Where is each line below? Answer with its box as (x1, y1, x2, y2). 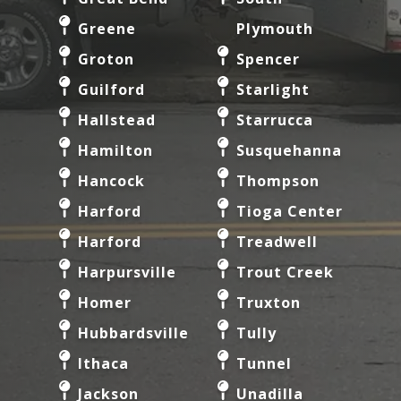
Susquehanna (236, 140, 342, 160)
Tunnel (236, 353, 292, 373)
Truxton (236, 292, 301, 312)
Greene (78, 18, 136, 38)
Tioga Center (236, 200, 343, 221)
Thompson (236, 170, 320, 191)
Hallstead (78, 109, 156, 130)
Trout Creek (236, 261, 334, 282)
